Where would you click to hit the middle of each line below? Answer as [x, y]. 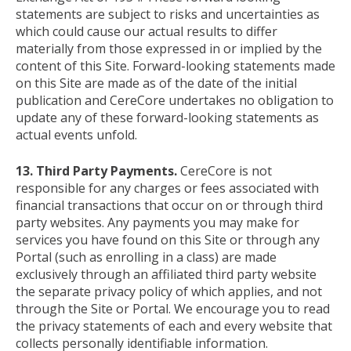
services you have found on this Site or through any [168, 239]
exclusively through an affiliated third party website [166, 274]
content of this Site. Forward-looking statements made [175, 65]
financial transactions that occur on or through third [169, 205]
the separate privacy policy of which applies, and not [169, 291]
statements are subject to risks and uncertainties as [168, 14]
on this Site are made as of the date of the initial [156, 83]
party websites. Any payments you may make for [157, 222]
